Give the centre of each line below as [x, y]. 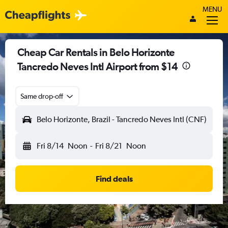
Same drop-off [42, 96]
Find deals [114, 179]
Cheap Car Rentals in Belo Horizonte [96, 52]
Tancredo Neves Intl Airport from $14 [97, 66]
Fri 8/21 [108, 146]
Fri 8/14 [50, 146]
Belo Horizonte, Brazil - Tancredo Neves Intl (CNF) [122, 119]
